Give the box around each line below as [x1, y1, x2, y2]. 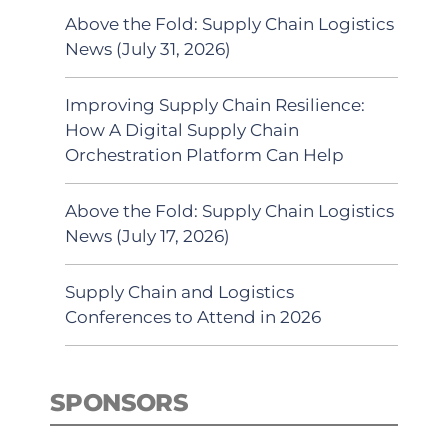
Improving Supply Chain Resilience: [65, 94, 365, 115]
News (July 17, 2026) [65, 225, 230, 246]
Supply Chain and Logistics [65, 281, 294, 302]
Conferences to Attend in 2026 [65, 306, 321, 327]
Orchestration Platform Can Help [65, 144, 344, 165]
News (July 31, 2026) [65, 38, 231, 59]
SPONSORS [50, 388, 189, 417]
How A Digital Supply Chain [65, 119, 299, 140]
